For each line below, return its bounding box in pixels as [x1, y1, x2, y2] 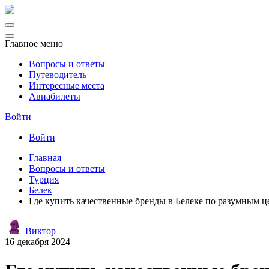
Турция [29, 174, 59, 184]
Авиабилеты [29, 91, 80, 101]
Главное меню [5, 38, 63, 49]
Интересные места [29, 80, 104, 91]
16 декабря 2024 [5, 237, 70, 247]
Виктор [23, 226, 56, 236]
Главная [29, 153, 61, 163]
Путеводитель [29, 70, 86, 80]
